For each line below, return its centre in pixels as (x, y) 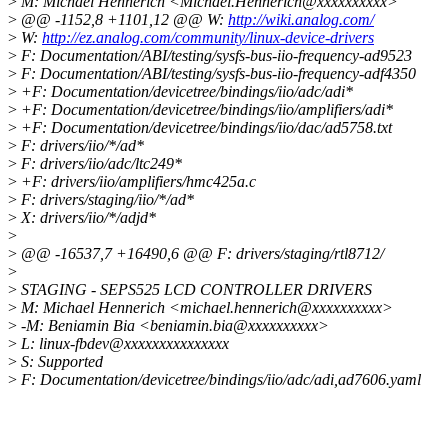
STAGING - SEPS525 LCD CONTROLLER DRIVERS (194, 290)
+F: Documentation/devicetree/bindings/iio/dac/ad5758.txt (204, 128)
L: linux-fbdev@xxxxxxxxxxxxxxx (123, 344)
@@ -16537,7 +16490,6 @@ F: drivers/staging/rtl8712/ (200, 254)
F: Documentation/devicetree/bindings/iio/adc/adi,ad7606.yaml (219, 380)
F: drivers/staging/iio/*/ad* (105, 200)
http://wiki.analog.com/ (301, 20)
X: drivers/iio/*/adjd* (86, 218)
